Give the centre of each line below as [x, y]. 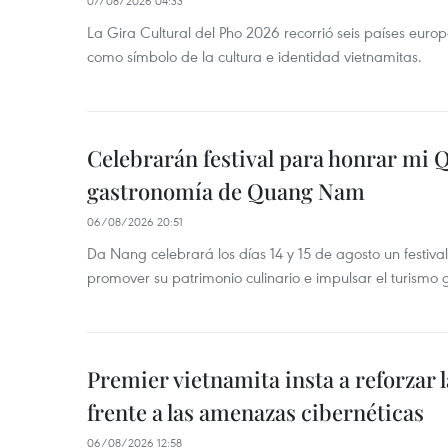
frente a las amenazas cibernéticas [255, 412]
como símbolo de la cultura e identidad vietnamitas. [254, 56]
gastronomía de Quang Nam [226, 191]
